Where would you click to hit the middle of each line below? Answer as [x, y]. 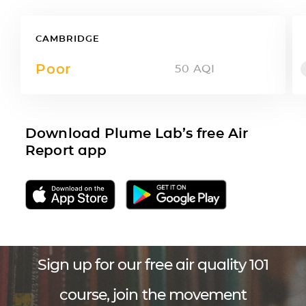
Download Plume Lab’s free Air [137, 133]
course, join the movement [153, 294]
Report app [66, 150]
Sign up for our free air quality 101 [153, 264]
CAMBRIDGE [68, 38]
